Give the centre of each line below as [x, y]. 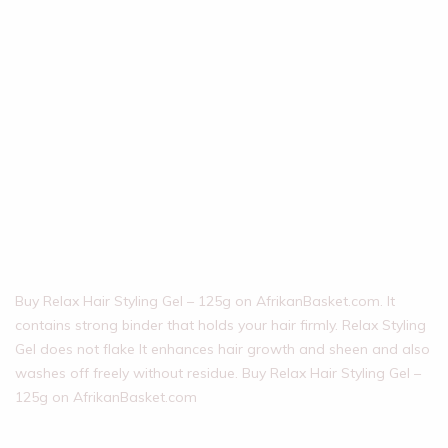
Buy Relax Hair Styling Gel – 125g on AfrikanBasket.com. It [205, 301]
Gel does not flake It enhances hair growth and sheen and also [222, 349]
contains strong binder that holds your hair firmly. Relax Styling [220, 325]
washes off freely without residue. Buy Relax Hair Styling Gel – [218, 373]
